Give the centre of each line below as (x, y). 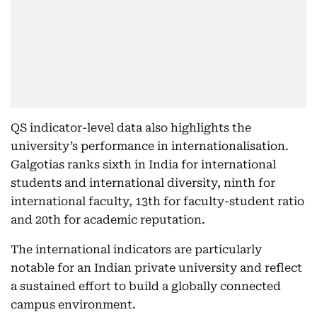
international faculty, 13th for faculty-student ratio (157, 201)
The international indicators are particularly (136, 249)
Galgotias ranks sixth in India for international (143, 165)
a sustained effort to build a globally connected (146, 286)
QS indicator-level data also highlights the (131, 128)
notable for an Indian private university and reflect (156, 268)
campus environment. (73, 305)
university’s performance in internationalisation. (150, 146)
